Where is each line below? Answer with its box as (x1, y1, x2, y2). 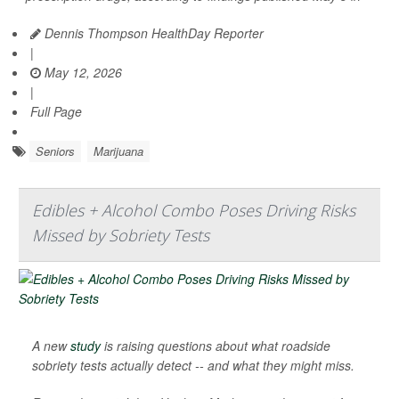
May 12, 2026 (41, 63, 122, 81)
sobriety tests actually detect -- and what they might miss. (32, 356, 354, 374)
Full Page (30, 102, 82, 120)
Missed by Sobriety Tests (32, 224, 209, 246)
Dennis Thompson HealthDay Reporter (41, 24, 264, 42)
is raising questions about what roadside (101, 337, 330, 354)
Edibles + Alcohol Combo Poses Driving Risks (32, 199, 355, 221)
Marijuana (94, 142, 143, 159)
